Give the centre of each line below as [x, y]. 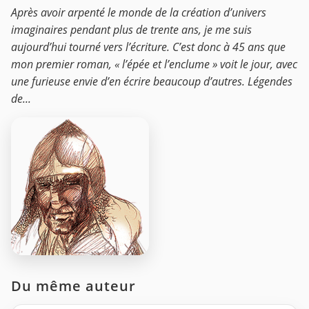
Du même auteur [73, 286]
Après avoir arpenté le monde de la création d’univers [139, 12]
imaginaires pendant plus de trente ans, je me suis [131, 29]
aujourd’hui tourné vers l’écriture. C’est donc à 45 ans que [148, 47]
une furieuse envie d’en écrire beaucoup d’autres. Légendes [152, 81]
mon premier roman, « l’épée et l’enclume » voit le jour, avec [154, 64]
